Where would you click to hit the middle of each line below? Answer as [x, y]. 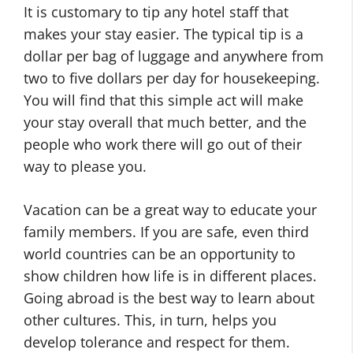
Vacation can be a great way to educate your [170, 210]
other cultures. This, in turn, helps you [150, 320]
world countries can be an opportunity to [160, 254]
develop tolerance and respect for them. [157, 342]
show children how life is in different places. [170, 276]
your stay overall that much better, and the [165, 122]
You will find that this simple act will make [163, 100]
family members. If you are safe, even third [166, 232]
